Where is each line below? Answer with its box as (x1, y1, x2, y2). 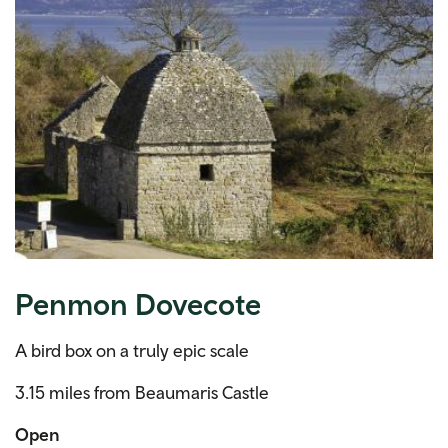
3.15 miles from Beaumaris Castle (15, 381, 269, 403)
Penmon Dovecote (15, 285, 261, 321)
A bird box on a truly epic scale (15, 339, 249, 361)
